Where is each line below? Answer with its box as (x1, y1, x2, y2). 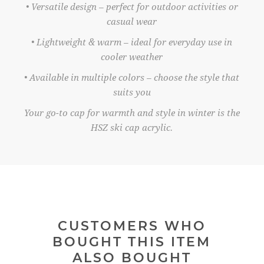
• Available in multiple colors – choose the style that (24, 72, 240, 83)
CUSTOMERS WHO (57, 217, 206, 234)
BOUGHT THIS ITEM (52, 233, 212, 250)
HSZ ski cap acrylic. (91, 122, 173, 133)
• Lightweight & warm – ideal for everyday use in (31, 37, 233, 48)
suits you (113, 87, 151, 98)
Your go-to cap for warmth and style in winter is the (24, 107, 240, 118)
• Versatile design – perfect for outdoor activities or (25, 1, 238, 12)
